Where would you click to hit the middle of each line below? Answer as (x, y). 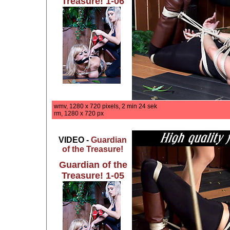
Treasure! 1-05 (93, 176)
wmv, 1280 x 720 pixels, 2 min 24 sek (106, 106)
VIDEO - (75, 140)
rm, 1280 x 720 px (79, 113)
